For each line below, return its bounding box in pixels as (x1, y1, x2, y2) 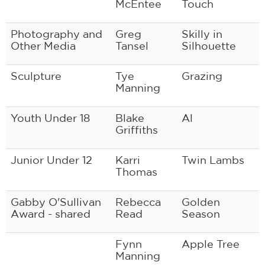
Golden (182, 196, 220, 208)
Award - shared (11, 208, 91, 219)
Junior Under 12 (11, 154, 92, 166)
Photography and (11, 28, 102, 40)
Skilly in (182, 28, 222, 40)
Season (182, 208, 220, 219)
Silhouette (182, 40, 236, 51)
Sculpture (11, 70, 62, 82)
